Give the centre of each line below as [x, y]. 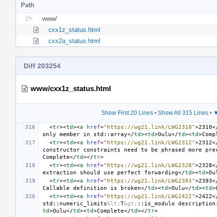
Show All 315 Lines [183, 113]
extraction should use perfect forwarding [110, 172]
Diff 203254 [42, 66]
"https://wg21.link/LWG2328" [149, 165]
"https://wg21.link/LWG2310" [149, 127]
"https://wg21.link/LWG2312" [149, 142]
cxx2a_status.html [74, 41]
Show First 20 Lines [127, 113]
